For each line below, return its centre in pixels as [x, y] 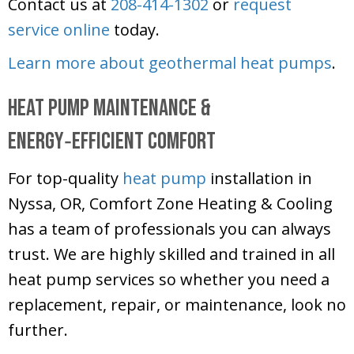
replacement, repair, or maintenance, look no [177, 305]
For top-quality [65, 179]
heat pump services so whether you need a [169, 280]
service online [59, 30]
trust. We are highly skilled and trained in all [171, 254]
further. [38, 330]
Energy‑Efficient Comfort [112, 142]
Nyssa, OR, [49, 204]
